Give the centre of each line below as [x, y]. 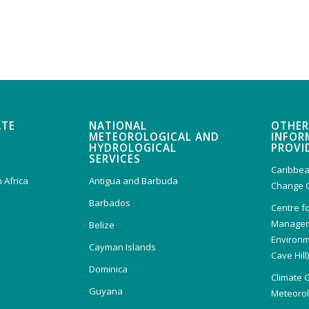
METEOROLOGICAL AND [154, 137]
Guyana [106, 291]
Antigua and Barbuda [134, 180]
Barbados [110, 202]
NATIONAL [118, 126]
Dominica [109, 269]
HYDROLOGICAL [133, 148]
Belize [102, 225]
